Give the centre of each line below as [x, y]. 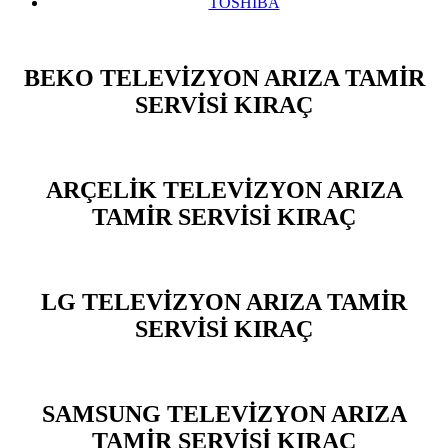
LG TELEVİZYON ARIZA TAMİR [224, 302]
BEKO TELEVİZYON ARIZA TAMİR [224, 78]
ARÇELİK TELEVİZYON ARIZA [224, 190]
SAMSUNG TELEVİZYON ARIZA [224, 413]
